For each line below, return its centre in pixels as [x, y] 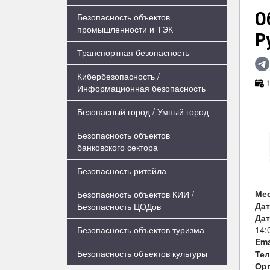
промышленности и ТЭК [125, 29]
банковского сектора [118, 147]
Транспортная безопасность [133, 52]
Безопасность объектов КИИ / [136, 194]
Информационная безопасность [141, 88]
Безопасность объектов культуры [142, 253]
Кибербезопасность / [118, 76]
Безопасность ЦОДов [119, 206]
